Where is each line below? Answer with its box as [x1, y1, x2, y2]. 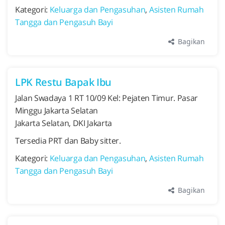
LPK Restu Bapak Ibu [15, 75, 111, 89]
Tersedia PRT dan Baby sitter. [15, 135, 121, 146]
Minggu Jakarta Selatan [15, 105, 98, 116]
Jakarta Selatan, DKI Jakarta [15, 118, 113, 129]
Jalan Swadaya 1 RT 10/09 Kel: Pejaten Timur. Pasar [15, 92, 198, 103]
